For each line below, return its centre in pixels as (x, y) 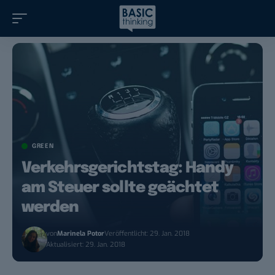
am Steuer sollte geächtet (120, 188)
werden (50, 208)
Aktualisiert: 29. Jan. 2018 (86, 245)
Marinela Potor (81, 234)
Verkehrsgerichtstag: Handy (128, 168)
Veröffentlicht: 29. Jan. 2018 (147, 234)
